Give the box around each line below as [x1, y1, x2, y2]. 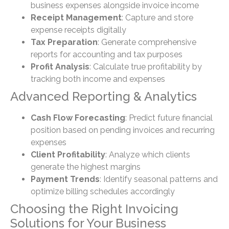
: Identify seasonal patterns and [100, 174, 218, 184]
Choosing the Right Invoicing [10, 201, 178, 216]
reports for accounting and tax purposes [31, 49, 182, 59]
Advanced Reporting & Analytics [10, 88, 197, 104]
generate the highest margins [31, 162, 141, 172]
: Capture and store [122, 12, 193, 22]
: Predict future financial [125, 112, 213, 123]
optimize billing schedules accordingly [31, 186, 175, 196]
